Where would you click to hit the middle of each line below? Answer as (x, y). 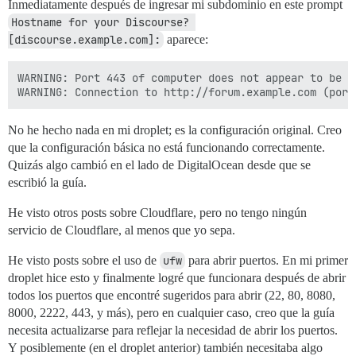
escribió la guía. (47, 182)
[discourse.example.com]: (84, 40)
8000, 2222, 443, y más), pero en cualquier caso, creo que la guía (171, 313)
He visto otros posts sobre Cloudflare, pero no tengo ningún (157, 213)
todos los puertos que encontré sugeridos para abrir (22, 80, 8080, (172, 295)
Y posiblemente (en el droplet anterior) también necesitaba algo (165, 348)
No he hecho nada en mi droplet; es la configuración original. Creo (175, 130)
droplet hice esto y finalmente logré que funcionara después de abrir (177, 278)
